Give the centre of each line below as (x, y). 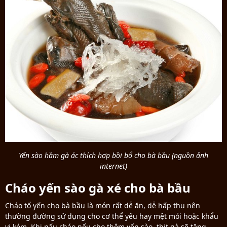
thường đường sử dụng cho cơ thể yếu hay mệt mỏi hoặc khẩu (112, 216)
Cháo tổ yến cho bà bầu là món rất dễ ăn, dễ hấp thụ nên (103, 206)
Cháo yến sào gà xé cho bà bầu (98, 188)
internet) (113, 166)
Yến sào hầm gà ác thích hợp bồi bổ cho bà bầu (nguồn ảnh (113, 156)
